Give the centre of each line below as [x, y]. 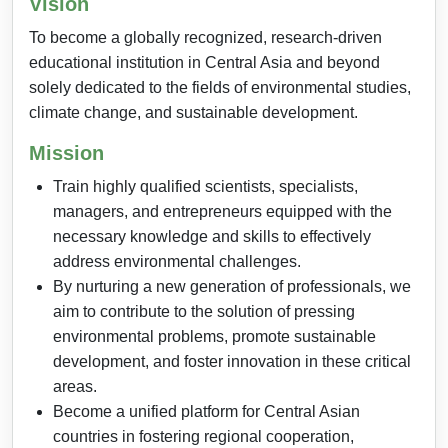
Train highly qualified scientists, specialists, [205, 186]
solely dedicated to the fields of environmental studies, [220, 87]
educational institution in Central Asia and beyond [204, 62]
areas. [75, 386]
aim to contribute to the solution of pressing [204, 311]
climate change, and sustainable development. [193, 112]
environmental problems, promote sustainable [214, 336]
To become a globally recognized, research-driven [205, 37]
